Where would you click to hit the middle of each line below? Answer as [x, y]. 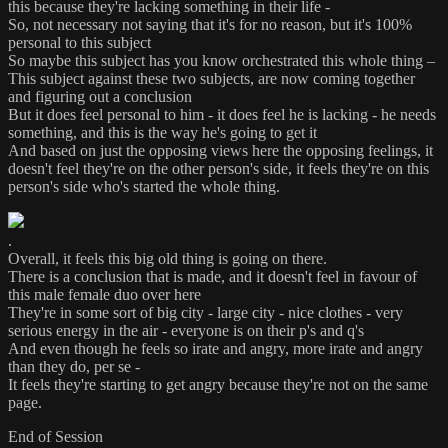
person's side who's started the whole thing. [144, 187]
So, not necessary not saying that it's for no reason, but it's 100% [210, 25]
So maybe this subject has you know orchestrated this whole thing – [221, 61]
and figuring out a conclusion [100, 97]
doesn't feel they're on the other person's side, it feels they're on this [218, 169]
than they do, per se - [74, 367]
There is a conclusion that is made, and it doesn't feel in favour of [212, 277]
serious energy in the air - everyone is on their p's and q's [186, 331]
